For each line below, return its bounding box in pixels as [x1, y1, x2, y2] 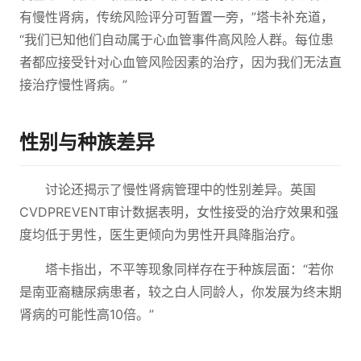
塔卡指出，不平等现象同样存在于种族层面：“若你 [45, 261, 334, 277]
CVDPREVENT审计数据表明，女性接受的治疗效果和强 [19, 204, 338, 220]
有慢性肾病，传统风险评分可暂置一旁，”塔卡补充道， [19, 9, 334, 25]
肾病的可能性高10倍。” [19, 306, 154, 322]
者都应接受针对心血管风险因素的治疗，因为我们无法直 [19, 54, 342, 70]
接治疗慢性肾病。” [19, 77, 127, 93]
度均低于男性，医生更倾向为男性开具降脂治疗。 [19, 226, 303, 243]
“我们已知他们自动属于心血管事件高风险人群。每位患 [19, 31, 334, 48]
